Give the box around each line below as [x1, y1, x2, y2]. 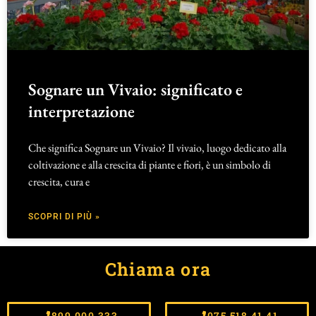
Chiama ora [104, 257, 212, 281]
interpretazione [28, 100, 135, 123]
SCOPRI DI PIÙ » [28, 212, 100, 222]
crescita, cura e [28, 174, 90, 190]
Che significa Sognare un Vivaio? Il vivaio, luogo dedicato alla [28, 140, 286, 156]
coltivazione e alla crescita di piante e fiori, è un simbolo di [28, 157, 271, 173]
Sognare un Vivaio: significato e [28, 78, 243, 101]
